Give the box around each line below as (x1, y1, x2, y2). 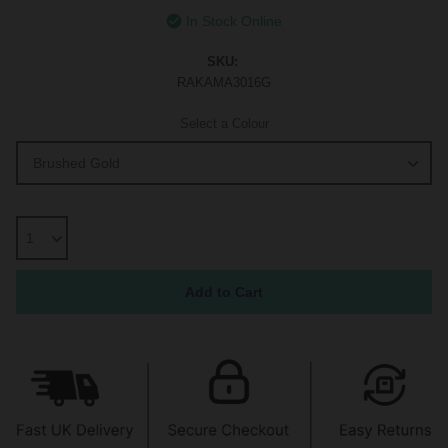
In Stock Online (186, 13, 282, 29)
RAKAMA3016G (177, 75, 271, 91)
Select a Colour (179, 116, 269, 132)
